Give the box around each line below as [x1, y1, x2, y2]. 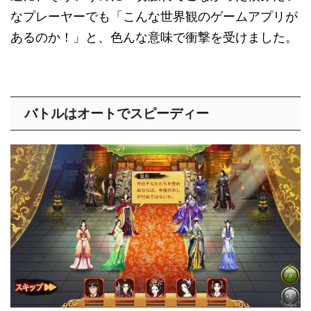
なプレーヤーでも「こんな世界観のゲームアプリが [10, 9, 298, 24]
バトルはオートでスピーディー [24, 106, 209, 121]
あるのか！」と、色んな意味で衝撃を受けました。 [10, 30, 298, 44]
